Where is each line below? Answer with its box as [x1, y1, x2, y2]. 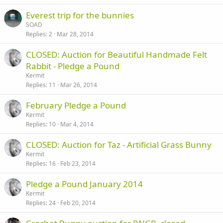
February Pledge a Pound [26, 100, 126, 111]
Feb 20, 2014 [60, 199, 96, 207]
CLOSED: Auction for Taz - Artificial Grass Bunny [26, 139, 212, 150]
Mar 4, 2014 [60, 120, 94, 128]
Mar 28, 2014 [57, 30, 94, 38]
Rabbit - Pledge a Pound [26, 60, 119, 72]
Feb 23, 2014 [60, 159, 96, 168]
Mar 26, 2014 [60, 81, 97, 89]
